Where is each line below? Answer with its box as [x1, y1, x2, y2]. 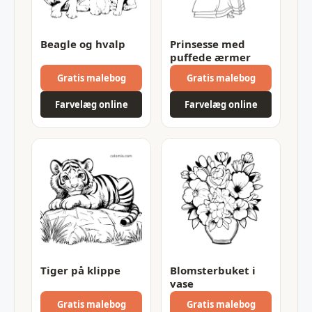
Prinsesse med [170, 36, 245, 51]
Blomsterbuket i [170, 263, 256, 277]
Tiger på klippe [40, 263, 120, 277]
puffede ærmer [170, 49, 251, 64]
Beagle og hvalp [40, 36, 125, 51]
